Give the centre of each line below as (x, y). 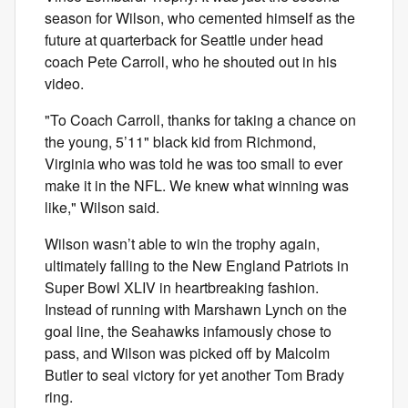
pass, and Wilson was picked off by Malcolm (187, 352)
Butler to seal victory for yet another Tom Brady (194, 374)
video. (66, 83)
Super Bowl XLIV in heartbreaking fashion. (182, 287)
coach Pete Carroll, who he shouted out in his (191, 61)
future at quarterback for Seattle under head (184, 39)
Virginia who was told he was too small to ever (194, 163)
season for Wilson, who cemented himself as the (200, 17)
